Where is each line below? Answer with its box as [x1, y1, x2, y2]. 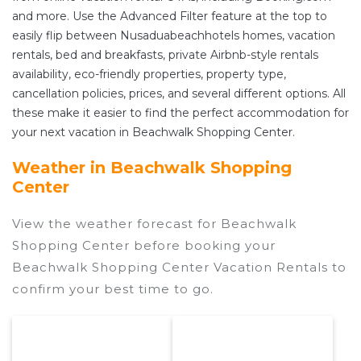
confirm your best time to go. [12, 281, 214, 297]
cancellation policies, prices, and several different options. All [12, 86, 346, 102]
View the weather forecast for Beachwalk [12, 216, 297, 232]
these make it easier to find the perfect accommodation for [12, 106, 349, 121]
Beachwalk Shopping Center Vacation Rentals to [12, 259, 346, 276]
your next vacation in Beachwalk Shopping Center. [12, 125, 295, 140]
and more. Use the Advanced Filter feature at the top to [12, 9, 327, 24]
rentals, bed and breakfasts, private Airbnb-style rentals [12, 48, 318, 63]
